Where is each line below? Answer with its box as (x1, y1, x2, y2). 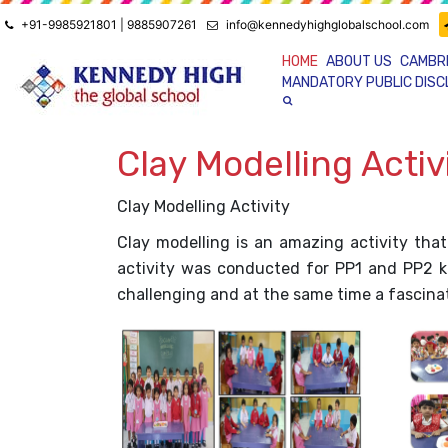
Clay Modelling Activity (117, 196, 290, 216)
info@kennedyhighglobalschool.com (226, 17, 429, 32)
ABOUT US (325, 53, 392, 70)
